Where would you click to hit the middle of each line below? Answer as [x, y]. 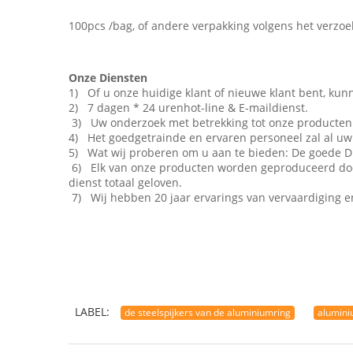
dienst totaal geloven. [125, 182]
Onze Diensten [108, 78]
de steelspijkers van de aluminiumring [208, 312]
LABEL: [92, 312]
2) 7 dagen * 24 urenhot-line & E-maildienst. [188, 108]
